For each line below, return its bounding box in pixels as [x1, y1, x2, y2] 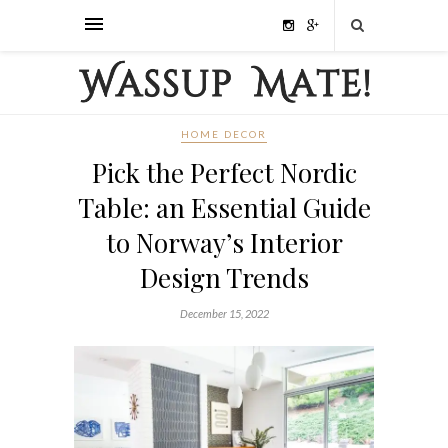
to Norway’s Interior [105, 225, 343, 261]
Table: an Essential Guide [77, 190, 371, 226]
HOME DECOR [181, 128, 267, 141]
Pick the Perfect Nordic [91, 155, 357, 191]
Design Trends [139, 260, 309, 296]
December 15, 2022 [179, 307, 269, 321]
